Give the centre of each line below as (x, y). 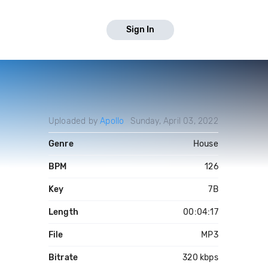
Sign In (140, 30)
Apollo (112, 121)
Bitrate (63, 258)
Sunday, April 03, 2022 (174, 121)
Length (63, 212)
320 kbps (200, 258)
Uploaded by (74, 121)
